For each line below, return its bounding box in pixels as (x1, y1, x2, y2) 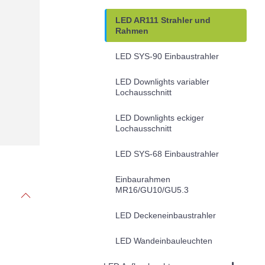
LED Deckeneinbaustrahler (115, 210, 216, 220)
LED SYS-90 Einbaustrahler (115, 51, 219, 61)
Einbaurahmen (115, 174, 170, 184)
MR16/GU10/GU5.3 (115, 185, 189, 195)
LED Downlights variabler (115, 76, 209, 86)
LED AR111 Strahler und (115, 15, 211, 25)
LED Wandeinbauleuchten (115, 235, 212, 245)
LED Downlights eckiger (115, 112, 204, 122)
